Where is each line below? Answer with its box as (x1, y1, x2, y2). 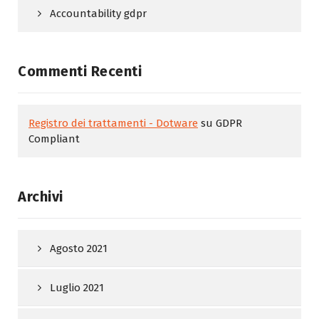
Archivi (18, 188, 63, 205)
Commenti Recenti (18, 63, 142, 80)
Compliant (28, 132, 80, 145)
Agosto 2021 (50, 242, 108, 255)
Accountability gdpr (50, 7, 147, 20)
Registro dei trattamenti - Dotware (28, 117, 198, 130)
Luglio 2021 (50, 281, 104, 294)
